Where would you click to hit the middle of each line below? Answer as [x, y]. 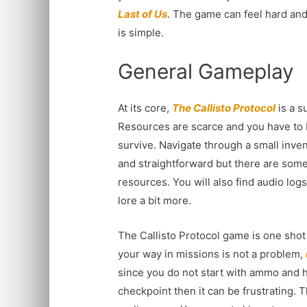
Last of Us [143, 14]
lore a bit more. [155, 200]
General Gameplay [206, 71]
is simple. [141, 32]
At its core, [145, 108]
